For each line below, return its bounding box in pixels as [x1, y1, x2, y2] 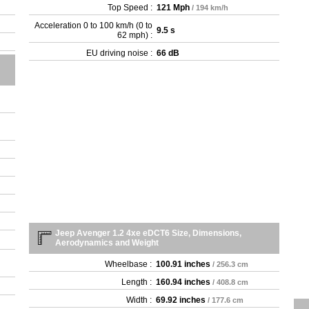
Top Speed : [108, 3, 153, 12]
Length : [121, 277, 152, 287]
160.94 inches [156, 277, 211, 287]
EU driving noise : [86, 48, 153, 58]
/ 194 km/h [192, 3, 229, 12]
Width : [126, 295, 152, 305]
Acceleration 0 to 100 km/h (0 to [34, 21, 153, 30]
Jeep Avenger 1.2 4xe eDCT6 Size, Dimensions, [55, 228, 242, 238]
